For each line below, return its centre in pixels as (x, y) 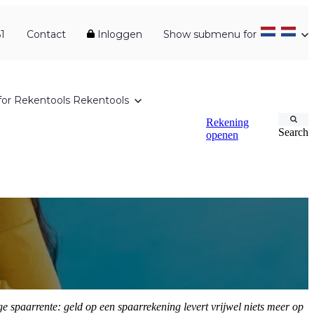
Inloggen (118, 34)
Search (294, 132)
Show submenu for (211, 34)
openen (222, 135)
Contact (46, 34)
